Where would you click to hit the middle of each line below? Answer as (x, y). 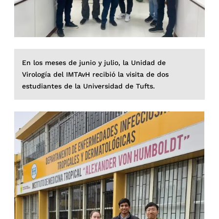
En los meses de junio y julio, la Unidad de (94, 63)
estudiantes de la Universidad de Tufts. (89, 86)
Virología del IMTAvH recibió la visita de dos (96, 75)
